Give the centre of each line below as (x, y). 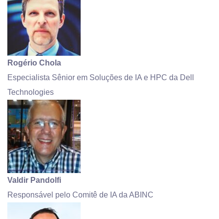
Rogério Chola (34, 63)
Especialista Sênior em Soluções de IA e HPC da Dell (101, 77)
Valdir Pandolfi (34, 180)
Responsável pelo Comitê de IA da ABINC (80, 195)
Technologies (31, 92)
